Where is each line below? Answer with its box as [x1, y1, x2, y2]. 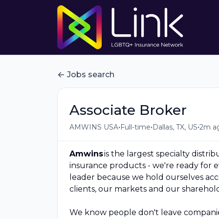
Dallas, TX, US [153, 122, 197, 131]
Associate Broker [69, 102, 187, 118]
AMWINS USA [69, 122, 118, 131]
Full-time [120, 122, 151, 131]
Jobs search [67, 70, 114, 79]
